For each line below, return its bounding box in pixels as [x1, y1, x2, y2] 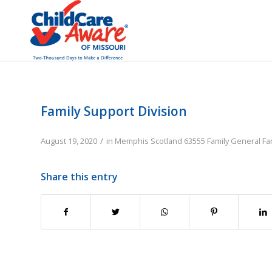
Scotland [151, 135, 182, 146]
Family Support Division [41, 103, 187, 120]
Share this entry [41, 170, 118, 183]
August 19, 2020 [41, 135, 97, 146]
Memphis [115, 135, 149, 146]
